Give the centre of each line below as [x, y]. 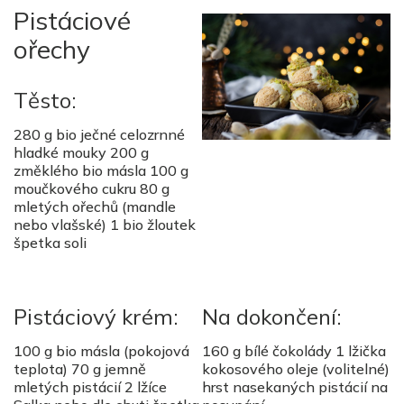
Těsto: [45, 101]
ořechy [52, 50]
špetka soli [50, 243]
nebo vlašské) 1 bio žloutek [105, 225]
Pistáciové [72, 21]
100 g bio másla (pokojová [101, 351]
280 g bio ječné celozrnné [99, 135]
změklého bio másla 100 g [101, 171]
